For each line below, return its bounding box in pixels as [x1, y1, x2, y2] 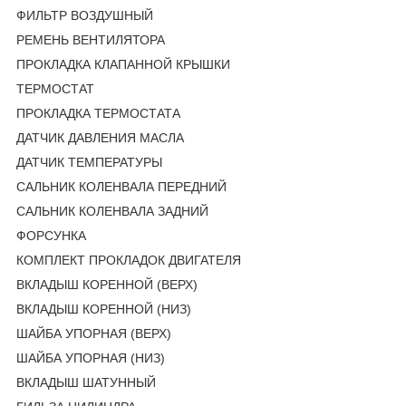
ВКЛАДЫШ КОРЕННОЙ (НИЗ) [16, 301, 191, 316]
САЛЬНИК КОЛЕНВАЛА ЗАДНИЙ [16, 203, 208, 218]
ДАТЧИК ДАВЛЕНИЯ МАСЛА [16, 130, 184, 145]
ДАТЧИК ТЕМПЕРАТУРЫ [16, 154, 162, 169]
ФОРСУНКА [16, 227, 86, 243]
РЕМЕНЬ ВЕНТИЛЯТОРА [16, 32, 165, 47]
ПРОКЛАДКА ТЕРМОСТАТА [16, 105, 180, 121]
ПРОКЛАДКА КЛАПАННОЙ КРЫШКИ [16, 56, 230, 72]
